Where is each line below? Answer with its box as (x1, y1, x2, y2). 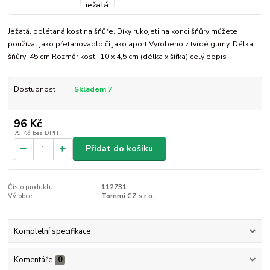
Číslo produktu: (8, 183, 55, 192)
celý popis (190, 52, 227, 62)
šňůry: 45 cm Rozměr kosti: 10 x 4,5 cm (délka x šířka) (8, 52, 190, 62)
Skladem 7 (74, 84, 114, 95)
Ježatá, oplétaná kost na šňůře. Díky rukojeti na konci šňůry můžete (8, 27, 238, 37)
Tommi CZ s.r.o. (101, 192, 154, 201)
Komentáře (13, 254, 52, 266)
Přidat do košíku (86, 143, 153, 155)
